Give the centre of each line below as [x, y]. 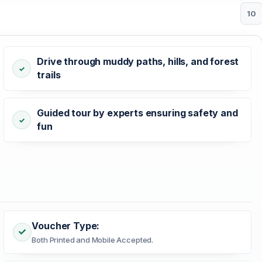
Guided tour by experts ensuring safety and [137, 113]
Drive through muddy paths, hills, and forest [138, 62]
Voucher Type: [66, 226]
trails [49, 75]
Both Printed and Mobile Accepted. [93, 240]
